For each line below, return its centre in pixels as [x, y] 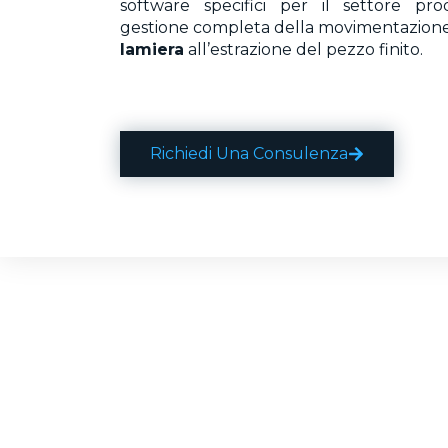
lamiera [152, 50]
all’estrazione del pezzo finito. [303, 50]
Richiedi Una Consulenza [249, 153]
